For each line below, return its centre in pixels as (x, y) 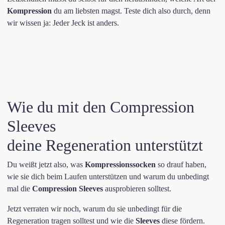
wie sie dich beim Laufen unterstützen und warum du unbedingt (108, 177)
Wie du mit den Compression (101, 107)
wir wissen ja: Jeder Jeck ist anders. (63, 23)
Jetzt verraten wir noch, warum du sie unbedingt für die (94, 209)
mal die (20, 189)
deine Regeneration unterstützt (105, 145)
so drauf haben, (181, 164)
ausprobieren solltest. (137, 189)
